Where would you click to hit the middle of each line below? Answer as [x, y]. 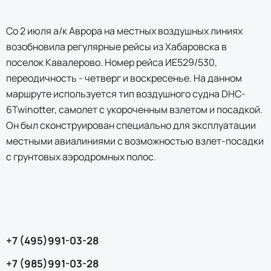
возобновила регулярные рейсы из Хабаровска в [116, 47]
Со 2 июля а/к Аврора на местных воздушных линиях [124, 31]
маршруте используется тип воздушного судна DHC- [126, 94]
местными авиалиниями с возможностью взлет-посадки [135, 141]
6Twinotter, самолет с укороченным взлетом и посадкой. [134, 109]
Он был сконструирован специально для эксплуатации [131, 125]
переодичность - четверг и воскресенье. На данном [124, 78]
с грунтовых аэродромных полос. [81, 157]
